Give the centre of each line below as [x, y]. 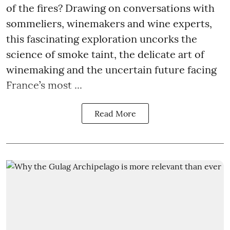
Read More [115, 114]
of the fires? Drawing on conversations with [110, 8]
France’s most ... [44, 85]
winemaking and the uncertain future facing [111, 70]
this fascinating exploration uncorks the [102, 39]
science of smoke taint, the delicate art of [105, 54]
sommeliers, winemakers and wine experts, [109, 24]
